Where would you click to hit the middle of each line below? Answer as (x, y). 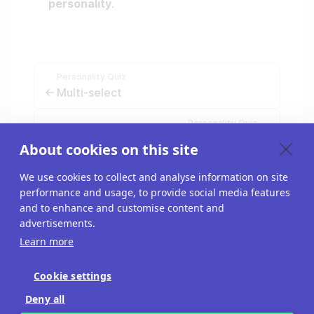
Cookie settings (73, 275)
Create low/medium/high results (171, 139)
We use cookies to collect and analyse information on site (154, 177)
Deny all (45, 299)
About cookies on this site (109, 150)
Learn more (47, 241)
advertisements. (57, 223)
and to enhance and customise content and (122, 208)
